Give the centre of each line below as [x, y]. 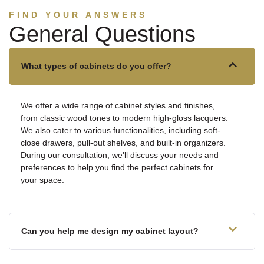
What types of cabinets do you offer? [96, 66]
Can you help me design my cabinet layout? [110, 231]
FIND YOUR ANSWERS [78, 15]
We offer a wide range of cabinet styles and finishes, [118, 106]
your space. [42, 180]
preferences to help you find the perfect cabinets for [117, 168]
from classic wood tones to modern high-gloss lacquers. [124, 118]
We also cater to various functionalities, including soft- [121, 131]
